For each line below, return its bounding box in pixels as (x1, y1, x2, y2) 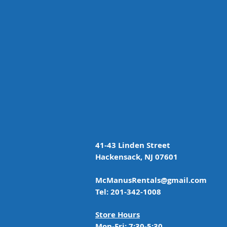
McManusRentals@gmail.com (95, 175, 207, 185)
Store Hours (95, 209, 140, 220)
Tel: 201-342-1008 (95, 186, 161, 197)
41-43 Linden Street (95, 140, 172, 150)
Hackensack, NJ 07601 (95, 152, 178, 162)
